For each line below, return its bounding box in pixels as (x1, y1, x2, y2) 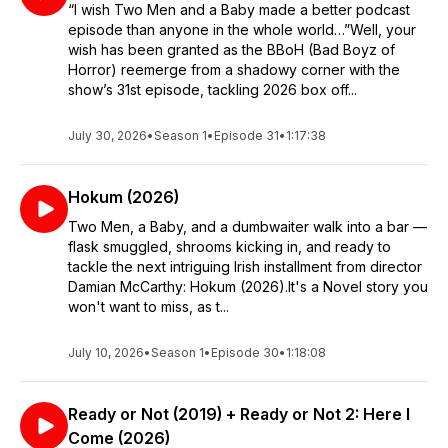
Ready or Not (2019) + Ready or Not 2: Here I (68, 404, 410, 424)
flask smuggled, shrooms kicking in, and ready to (68, 238, 391, 255)
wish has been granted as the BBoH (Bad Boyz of (68, 41, 395, 58)
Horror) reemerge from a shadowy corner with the (68, 61, 400, 78)
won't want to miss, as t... (68, 298, 229, 315)
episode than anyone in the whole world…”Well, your (68, 21, 416, 38)
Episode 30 (211, 345, 279, 360)
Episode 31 (214, 128, 279, 143)
